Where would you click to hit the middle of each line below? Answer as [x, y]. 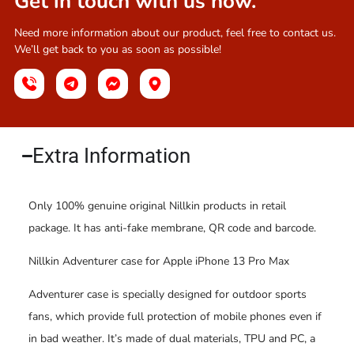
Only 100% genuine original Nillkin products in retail [157, 206]
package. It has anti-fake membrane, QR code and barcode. [172, 228]
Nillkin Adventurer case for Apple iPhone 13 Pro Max [159, 261]
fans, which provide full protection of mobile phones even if [175, 316]
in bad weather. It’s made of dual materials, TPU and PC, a [172, 339]
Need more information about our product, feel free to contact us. [175, 33]
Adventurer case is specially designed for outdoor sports [168, 294]
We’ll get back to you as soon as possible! [118, 49]
